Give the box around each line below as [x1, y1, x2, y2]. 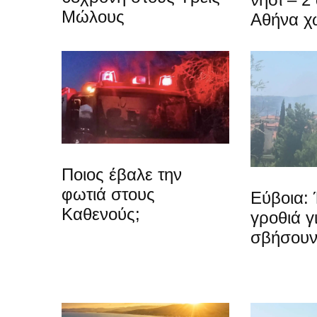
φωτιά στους [62, 184, 155, 204]
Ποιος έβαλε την [62, 164, 182, 184]
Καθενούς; [62, 204, 140, 224]
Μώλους [62, 6, 125, 26]
